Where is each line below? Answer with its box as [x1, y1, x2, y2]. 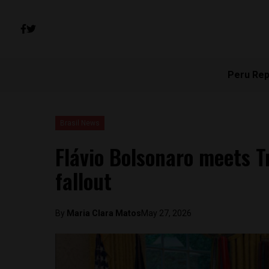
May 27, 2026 [141, 208, 192, 218]
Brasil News [60, 119, 100, 127]
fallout [55, 165, 112, 196]
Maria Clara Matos [67, 208, 141, 218]
